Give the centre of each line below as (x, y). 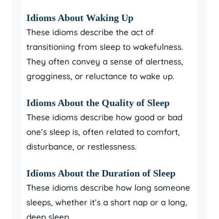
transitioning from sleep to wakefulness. (105, 47)
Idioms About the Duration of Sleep (101, 173)
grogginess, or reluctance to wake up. (100, 76)
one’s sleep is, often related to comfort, (103, 132)
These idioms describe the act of (90, 32)
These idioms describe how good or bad (104, 117)
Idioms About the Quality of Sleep (98, 103)
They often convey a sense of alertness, (105, 61)
